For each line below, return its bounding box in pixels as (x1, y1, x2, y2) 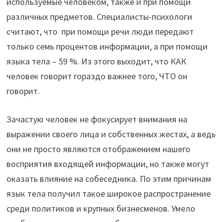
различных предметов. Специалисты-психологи (6, 10, 192, 22)
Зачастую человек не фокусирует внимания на (6, 113, 187, 125)
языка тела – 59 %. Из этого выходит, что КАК (6, 55, 186, 67)
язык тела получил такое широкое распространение (6, 187, 211, 199)
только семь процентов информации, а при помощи (6, 40, 208, 52)
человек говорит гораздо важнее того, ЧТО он (6, 70, 187, 82)
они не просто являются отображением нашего (6, 143, 190, 155)
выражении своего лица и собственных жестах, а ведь (6, 128, 216, 140)
